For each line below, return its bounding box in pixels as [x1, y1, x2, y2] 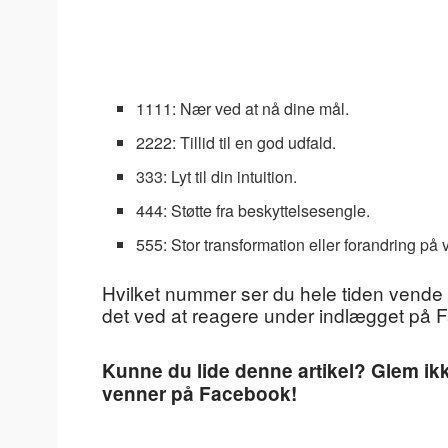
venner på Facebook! [102, 380, 297, 408]
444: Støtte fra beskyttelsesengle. [136, 199, 371, 223]
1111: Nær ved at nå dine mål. [136, 97, 350, 121]
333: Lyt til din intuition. [136, 165, 298, 189]
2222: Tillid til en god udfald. [136, 131, 337, 155]
